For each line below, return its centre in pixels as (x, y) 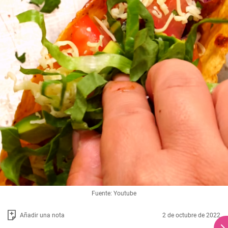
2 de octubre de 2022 (191, 215)
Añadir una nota (42, 215)
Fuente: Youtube (114, 194)
